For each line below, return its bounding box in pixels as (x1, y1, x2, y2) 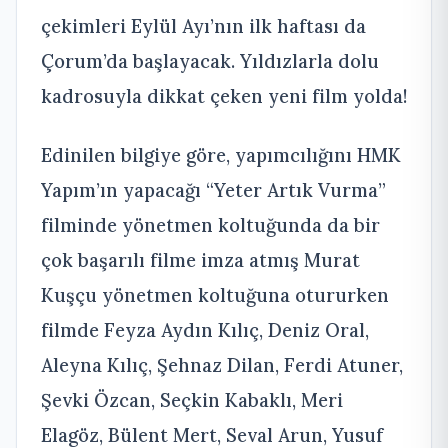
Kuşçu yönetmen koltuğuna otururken (41, 282, 389, 307)
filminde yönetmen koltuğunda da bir (41, 212, 380, 237)
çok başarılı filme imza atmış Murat (41, 247, 360, 272)
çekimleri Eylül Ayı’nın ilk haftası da (41, 13, 366, 38)
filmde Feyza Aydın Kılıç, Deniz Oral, (41, 317, 369, 342)
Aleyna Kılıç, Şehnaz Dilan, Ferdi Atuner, (41, 352, 403, 377)
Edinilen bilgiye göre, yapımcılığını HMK (41, 142, 401, 167)
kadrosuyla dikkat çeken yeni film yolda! (41, 83, 407, 108)
